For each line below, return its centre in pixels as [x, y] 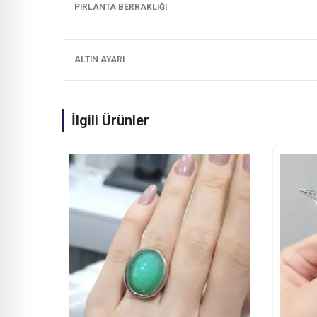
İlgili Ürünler [110, 120]
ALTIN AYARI [99, 59]
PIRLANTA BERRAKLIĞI [121, 7]
